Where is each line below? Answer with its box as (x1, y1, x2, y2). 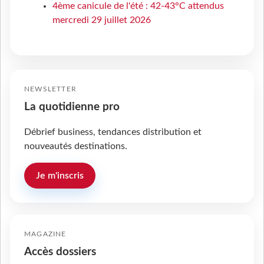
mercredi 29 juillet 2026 (52, 15, 151, 25)
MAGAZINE (24, 230, 67, 237)
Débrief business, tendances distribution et (24, 127, 202, 137)
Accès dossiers (24, 246, 96, 258)
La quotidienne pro (24, 101, 120, 113)
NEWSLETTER (24, 85, 77, 93)
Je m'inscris (36, 170, 84, 180)
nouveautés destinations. (24, 141, 127, 151)
